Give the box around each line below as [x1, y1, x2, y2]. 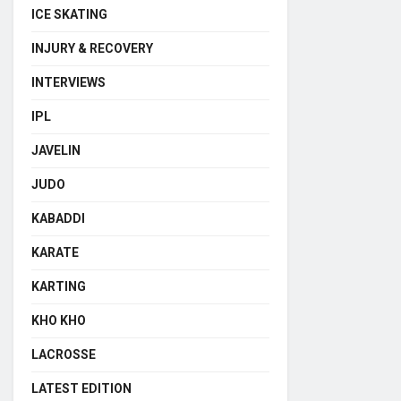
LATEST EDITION [31, 381, 132, 396]
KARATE [31, 245, 79, 260]
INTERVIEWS [31, 75, 106, 90]
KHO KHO [31, 313, 86, 328]
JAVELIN [31, 143, 81, 158]
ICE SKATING [31, 7, 107, 21]
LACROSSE [31, 347, 96, 362]
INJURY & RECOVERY [31, 41, 153, 55]
